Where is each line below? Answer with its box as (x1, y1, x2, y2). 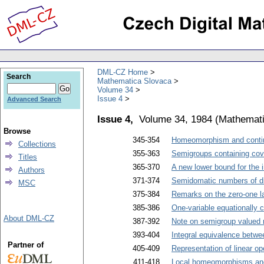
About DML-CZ (4, 214, 54, 223)
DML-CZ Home (97, 67, 148, 77)
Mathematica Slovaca (97, 76, 171, 85)
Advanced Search (7, 95, 61, 103)
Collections (18, 140, 56, 148)
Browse (4, 127, 31, 136)
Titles (18, 153, 37, 161)
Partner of (7, 240, 44, 249)
